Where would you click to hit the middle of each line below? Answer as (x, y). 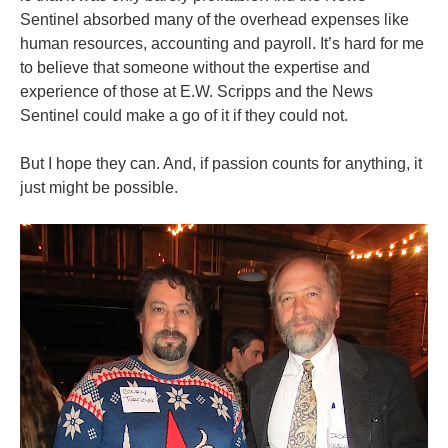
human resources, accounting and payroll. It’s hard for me (222, 43)
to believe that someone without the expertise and (195, 67)
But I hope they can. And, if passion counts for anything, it (221, 163)
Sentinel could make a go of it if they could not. (184, 115)
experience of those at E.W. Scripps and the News (196, 91)
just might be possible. (99, 187)
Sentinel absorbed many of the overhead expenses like (214, 19)
